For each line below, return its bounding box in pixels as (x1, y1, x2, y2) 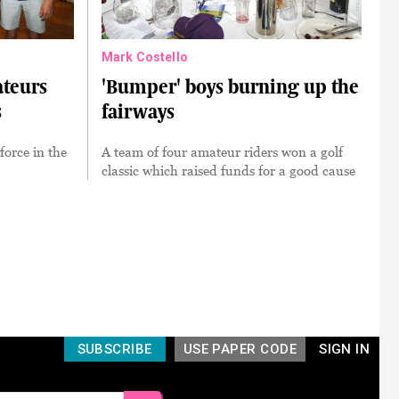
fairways (101, 101, 175, 123)
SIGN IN (319, 341, 370, 357)
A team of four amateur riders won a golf (101, 143, 343, 159)
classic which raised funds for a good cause (101, 162, 355, 178)
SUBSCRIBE (77, 341, 152, 357)
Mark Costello (101, 50, 189, 64)
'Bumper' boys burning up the (101, 76, 359, 98)
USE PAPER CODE (183, 341, 297, 357)
